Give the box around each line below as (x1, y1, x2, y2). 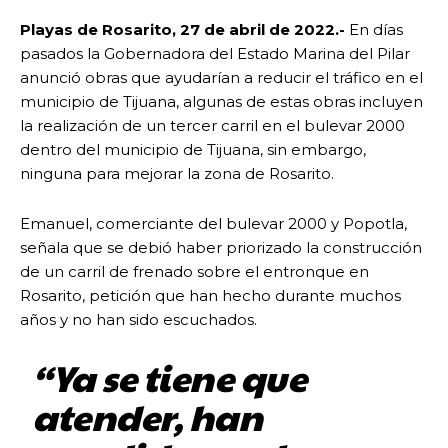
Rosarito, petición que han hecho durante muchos (20, 286, 401, 306)
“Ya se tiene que (32, 352, 307, 403)
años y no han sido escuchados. (20, 310, 257, 330)
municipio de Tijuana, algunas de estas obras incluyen (20, 92, 423, 112)
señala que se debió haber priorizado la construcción (20, 238, 422, 258)
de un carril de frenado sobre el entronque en (20, 262, 369, 282)
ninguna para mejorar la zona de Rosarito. (20, 164, 334, 184)
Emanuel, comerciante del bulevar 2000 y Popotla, (20, 214, 407, 234)
